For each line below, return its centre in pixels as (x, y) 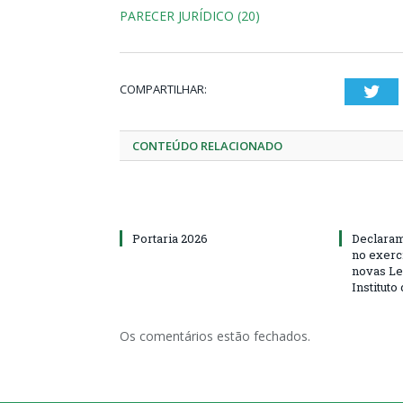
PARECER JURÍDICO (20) (190, 16)
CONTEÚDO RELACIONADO (207, 146)
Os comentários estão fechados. (215, 336)
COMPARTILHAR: (163, 90)
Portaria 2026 (170, 239)
